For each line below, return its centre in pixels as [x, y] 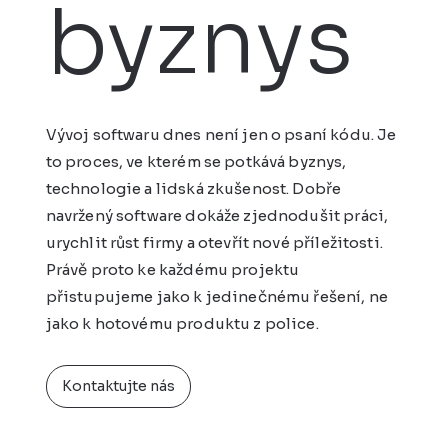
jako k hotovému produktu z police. [182, 323]
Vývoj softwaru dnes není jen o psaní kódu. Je [221, 134]
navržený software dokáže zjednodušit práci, [217, 215]
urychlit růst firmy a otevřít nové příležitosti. [214, 242]
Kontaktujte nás [118, 385]
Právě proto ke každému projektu [172, 269]
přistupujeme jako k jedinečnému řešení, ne [216, 296]
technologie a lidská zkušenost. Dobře [193, 188]
